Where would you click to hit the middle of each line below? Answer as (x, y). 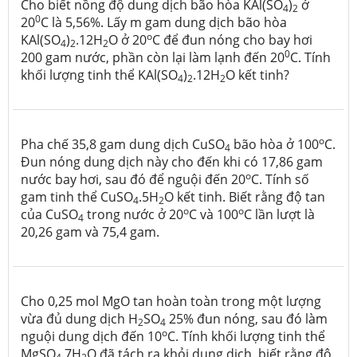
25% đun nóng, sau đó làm (247, 318)
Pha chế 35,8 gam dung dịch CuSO (123, 144)
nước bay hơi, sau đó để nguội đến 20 (133, 179)
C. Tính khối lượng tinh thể (246, 336)
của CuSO (49, 214)
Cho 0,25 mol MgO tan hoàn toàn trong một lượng (171, 301)
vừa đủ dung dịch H (79, 318)
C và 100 (214, 214)
